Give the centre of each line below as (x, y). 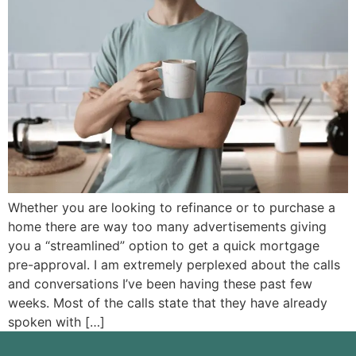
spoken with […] (56, 321)
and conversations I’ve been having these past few (160, 283)
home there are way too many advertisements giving (167, 226)
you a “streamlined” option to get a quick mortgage (164, 245)
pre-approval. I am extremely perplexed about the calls (174, 264)
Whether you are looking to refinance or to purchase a (172, 207)
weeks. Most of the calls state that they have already (168, 302)
